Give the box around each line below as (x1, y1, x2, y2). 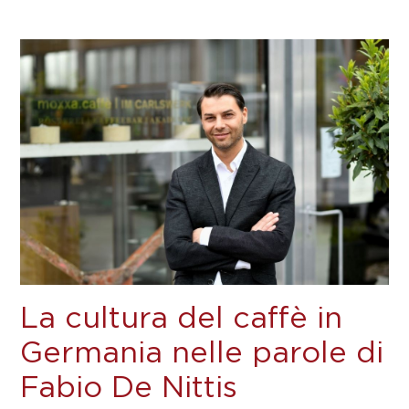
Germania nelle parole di (20, 339, 384, 369)
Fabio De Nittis (20, 373, 238, 404)
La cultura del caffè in (20, 304, 343, 334)
